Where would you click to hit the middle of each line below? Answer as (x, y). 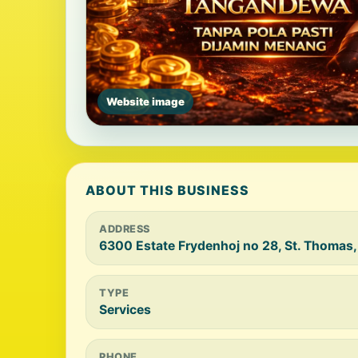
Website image (145, 101)
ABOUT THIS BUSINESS (168, 190)
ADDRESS (125, 229)
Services (125, 310)
